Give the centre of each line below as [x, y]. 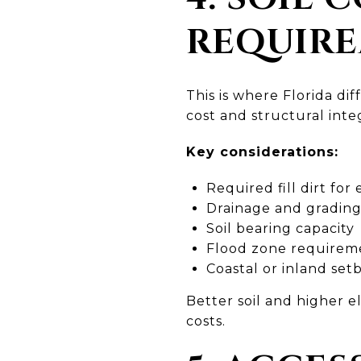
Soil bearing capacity [280, 228]
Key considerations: [262, 151]
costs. [206, 321]
